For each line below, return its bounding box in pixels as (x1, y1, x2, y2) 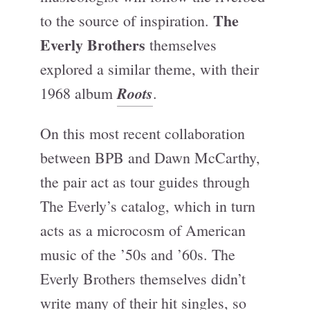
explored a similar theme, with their (40, 59, 259, 79)
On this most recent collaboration (40, 123, 245, 143)
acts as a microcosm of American (40, 220, 246, 240)
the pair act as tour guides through (40, 172, 250, 192)
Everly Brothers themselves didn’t (40, 268, 246, 289)
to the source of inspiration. (40, 10, 213, 30)
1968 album (40, 83, 117, 103)
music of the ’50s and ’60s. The (40, 244, 235, 264)
